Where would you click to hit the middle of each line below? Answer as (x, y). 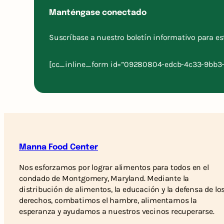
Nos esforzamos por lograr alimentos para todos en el (114, 167)
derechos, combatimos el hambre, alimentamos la (108, 200)
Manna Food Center (58, 147)
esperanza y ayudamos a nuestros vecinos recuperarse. (118, 211)
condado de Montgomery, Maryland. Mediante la (104, 178)
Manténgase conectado (98, 12)
